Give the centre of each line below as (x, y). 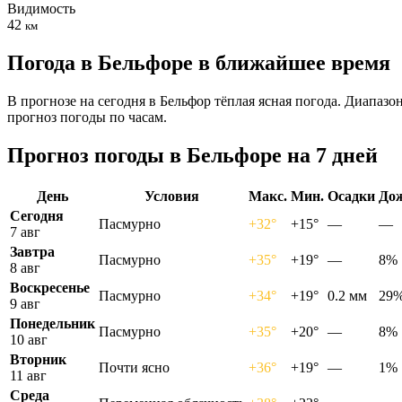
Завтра (32, 251)
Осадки (351, 196)
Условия (172, 196)
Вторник (38, 359)
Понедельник (52, 323)
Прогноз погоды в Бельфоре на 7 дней (192, 155)
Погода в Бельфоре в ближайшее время (199, 62)
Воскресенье (50, 287)
